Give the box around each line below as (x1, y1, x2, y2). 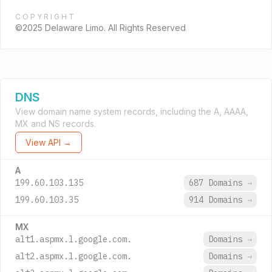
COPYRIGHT (15, 12, 76, 21)
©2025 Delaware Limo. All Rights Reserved (15, 22, 186, 33)
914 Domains (189, 194, 247, 205)
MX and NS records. (15, 118, 96, 129)
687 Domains (189, 177, 247, 188)
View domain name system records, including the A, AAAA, (15, 106, 248, 117)
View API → (25, 137, 72, 148)
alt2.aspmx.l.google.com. (15, 251, 132, 262)
